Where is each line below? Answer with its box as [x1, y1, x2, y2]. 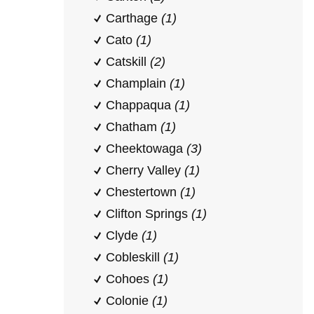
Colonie [106, 294, 152, 308]
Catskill [106, 55, 150, 69]
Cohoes [106, 272, 153, 286]
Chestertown [106, 185, 180, 199]
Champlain [106, 76, 170, 90]
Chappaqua [106, 98, 175, 112]
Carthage [106, 11, 161, 25]
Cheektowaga [106, 142, 186, 156]
